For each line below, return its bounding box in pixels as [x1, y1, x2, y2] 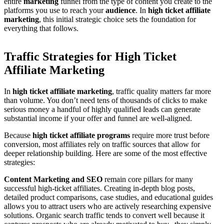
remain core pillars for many [102, 175, 193, 184]
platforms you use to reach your [4, 5, 105, 14]
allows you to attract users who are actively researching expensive [4, 202, 211, 211]
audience [105, 5, 135, 14]
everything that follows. [4, 23, 78, 32]
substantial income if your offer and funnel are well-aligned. [4, 114, 192, 123]
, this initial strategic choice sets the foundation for [39, 14, 196, 23]
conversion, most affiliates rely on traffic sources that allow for [4, 140, 200, 149]
